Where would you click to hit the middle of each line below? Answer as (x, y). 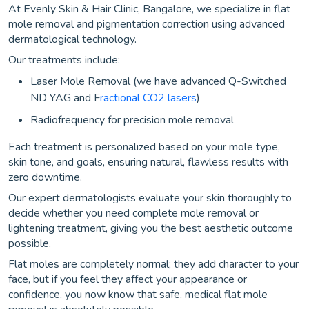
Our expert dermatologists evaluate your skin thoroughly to (150, 198)
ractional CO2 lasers (148, 98)
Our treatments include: (64, 60)
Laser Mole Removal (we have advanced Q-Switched (158, 81)
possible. (30, 243)
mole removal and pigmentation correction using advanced (147, 24)
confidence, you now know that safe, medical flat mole (138, 295)
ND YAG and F (65, 98)
